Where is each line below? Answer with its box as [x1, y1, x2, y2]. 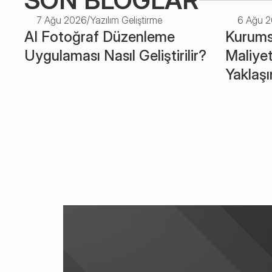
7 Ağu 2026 [36, 14, 87, 26]
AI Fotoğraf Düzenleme [24, 28, 175, 46]
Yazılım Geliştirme [90, 14, 162, 26]
